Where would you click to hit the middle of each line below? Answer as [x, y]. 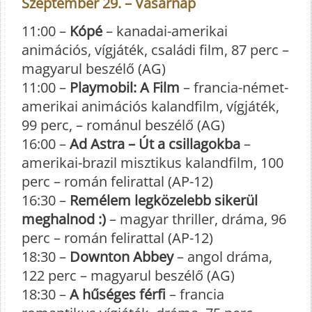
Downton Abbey [122, 256]
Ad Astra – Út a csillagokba [155, 143]
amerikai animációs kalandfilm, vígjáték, [150, 106]
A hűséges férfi [118, 294]
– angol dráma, [223, 256]
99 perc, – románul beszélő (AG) [123, 125]
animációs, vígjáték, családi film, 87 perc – [155, 49]
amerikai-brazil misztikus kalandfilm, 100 [153, 162]
